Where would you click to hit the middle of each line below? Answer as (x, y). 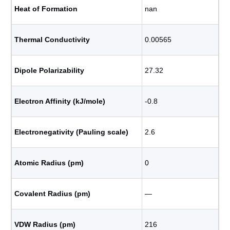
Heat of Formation (46, 9)
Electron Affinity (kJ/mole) (60, 101)
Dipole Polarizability (49, 70)
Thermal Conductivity (52, 40)
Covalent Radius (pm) (52, 194)
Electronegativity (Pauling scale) (71, 132)
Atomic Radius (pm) (49, 163)
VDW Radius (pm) (45, 224)
